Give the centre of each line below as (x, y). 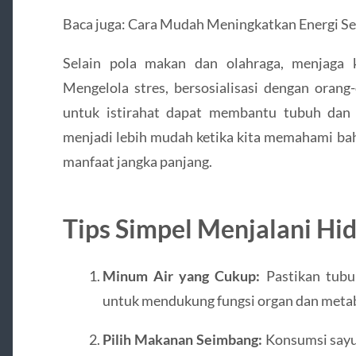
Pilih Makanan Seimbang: (182, 340)
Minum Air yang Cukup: (181, 276)
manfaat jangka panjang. (137, 162)
